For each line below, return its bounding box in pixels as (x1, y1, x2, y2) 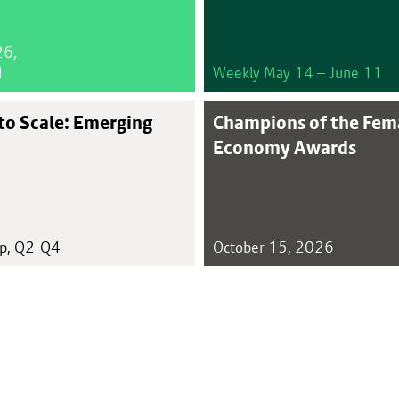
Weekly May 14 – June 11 (213, 62, 382, 83)
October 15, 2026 (213, 237, 334, 257)
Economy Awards (213, 134, 356, 159)
